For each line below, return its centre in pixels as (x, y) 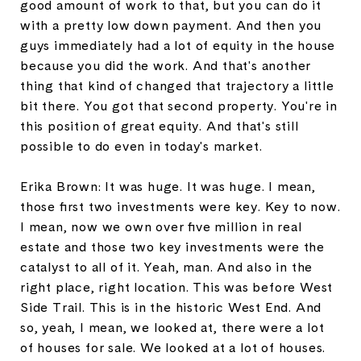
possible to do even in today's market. (141, 146)
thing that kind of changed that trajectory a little (177, 85)
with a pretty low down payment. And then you (171, 25)
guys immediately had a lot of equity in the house (178, 45)
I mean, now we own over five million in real (161, 226)
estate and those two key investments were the (172, 247)
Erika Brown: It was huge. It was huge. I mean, (168, 186)
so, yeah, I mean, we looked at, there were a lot (172, 327)
